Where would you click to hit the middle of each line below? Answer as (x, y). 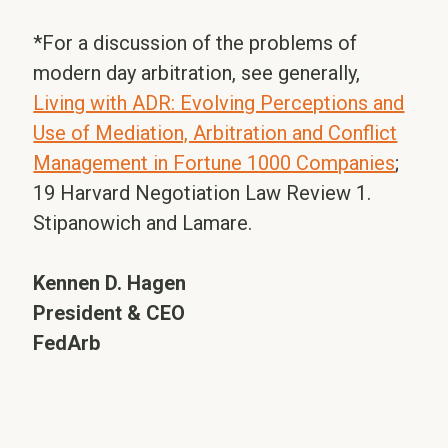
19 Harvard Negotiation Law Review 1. (202, 193)
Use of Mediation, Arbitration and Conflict (215, 133)
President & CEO (109, 313)
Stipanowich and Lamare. (143, 223)
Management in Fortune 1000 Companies (214, 163)
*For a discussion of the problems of (195, 43)
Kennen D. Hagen (110, 283)
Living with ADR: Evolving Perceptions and (219, 103)
